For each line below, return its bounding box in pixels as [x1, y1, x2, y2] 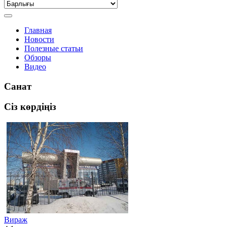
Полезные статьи [24, 44, 83, 53]
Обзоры [24, 53, 51, 62]
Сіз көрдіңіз [4, 101, 56, 112]
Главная [24, 26, 52, 34]
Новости [24, 35, 54, 44]
